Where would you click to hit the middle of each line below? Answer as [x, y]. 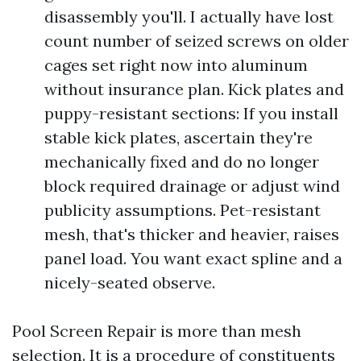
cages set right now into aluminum [176, 65]
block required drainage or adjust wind [192, 186]
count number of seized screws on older [197, 41]
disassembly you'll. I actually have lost [189, 17]
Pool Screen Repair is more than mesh [157, 331]
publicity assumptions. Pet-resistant [183, 210]
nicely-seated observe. [130, 282]
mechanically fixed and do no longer [182, 162]
